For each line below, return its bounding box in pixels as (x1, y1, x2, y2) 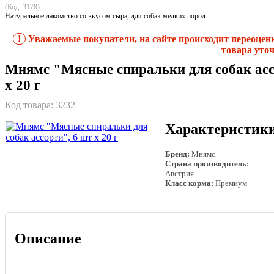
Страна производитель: (165, 159, 249, 169)
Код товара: (5, 100, 56, 111)
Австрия (165, 169, 194, 179)
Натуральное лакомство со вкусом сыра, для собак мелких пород (5, 11, 206, 20)
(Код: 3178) (5, 2, 40, 11)
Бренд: (165, 149, 190, 159)
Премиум (213, 179, 247, 188)
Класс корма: (165, 179, 213, 188)
